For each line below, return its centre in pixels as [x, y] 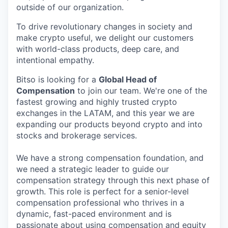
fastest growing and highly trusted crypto [97, 102]
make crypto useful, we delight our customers [105, 37]
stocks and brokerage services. [77, 135]
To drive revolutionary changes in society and [104, 26]
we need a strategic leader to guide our [93, 169]
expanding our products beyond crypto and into [109, 124]
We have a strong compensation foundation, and [110, 158]
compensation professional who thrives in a [100, 202]
